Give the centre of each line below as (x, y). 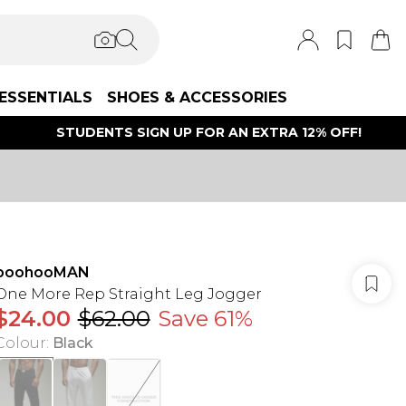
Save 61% (205, 319)
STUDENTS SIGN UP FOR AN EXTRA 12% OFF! (209, 132)
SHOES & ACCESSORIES (197, 97)
